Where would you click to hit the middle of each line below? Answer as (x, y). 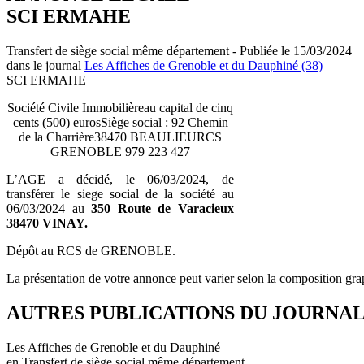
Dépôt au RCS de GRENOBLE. (91, 250)
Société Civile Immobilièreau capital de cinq (120, 107)
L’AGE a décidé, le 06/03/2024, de (120, 179)
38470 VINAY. (47, 223)
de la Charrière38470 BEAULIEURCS (120, 136)
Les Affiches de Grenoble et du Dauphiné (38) (204, 65)
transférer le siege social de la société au (120, 193)
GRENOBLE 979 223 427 (120, 151)
